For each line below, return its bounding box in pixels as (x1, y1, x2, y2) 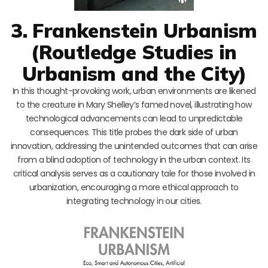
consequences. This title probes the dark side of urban (30, 126, 238, 139)
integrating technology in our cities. (66, 195, 202, 208)
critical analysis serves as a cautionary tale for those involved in (13, 167, 255, 180)
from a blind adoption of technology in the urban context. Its (17, 154, 251, 166)
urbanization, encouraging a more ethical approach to (29, 181, 239, 194)
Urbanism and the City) (22, 61, 246, 86)
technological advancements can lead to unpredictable (25, 112, 243, 125)
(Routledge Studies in (31, 39, 237, 65)
